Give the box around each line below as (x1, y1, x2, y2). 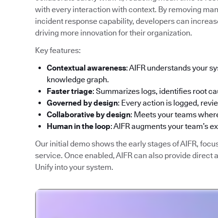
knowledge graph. (47, 75, 109, 85)
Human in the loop (47, 122, 110, 131)
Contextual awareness (47, 63, 126, 73)
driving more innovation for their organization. (35, 28, 192, 38)
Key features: (35, 46, 81, 55)
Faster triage (47, 87, 92, 96)
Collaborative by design (47, 110, 130, 120)
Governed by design (47, 98, 118, 108)
